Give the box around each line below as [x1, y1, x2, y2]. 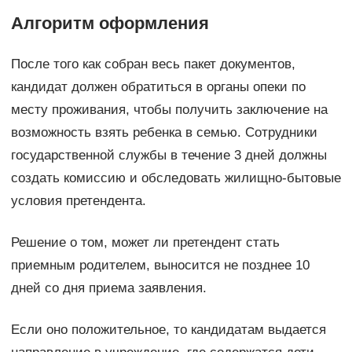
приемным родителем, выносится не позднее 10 [10, 258, 310, 273]
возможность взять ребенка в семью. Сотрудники [10, 125, 317, 141]
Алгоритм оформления [10, 13, 209, 34]
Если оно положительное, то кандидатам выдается [10, 322, 326, 338]
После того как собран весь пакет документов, [10, 57, 295, 72]
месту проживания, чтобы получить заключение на [10, 102, 328, 118]
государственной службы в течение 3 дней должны [10, 148, 327, 163]
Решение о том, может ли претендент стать [10, 235, 280, 251]
